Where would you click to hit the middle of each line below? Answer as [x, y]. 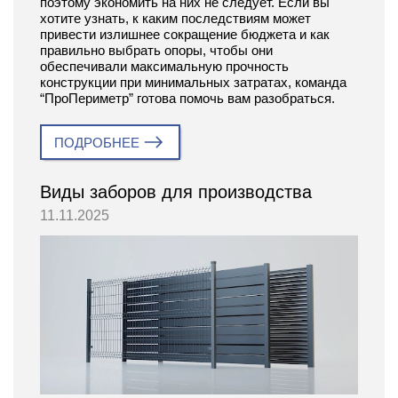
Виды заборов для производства [176, 191]
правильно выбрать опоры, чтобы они [156, 50]
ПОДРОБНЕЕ [97, 142]
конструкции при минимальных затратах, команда [193, 82]
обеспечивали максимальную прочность [164, 66]
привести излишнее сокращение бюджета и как [185, 34]
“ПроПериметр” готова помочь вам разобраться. [187, 98]
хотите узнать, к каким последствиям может [175, 18]
